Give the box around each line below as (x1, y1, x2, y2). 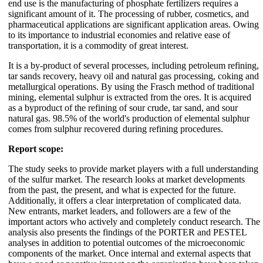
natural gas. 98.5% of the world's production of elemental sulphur (8, 113, 249, 123)
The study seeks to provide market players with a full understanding (8, 163, 258, 174)
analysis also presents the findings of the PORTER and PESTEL (8, 227, 247, 237)
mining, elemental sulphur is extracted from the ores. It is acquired (8, 92, 251, 102)
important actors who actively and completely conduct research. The (8, 216, 260, 227)
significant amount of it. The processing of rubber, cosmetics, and (8, 8, 249, 19)
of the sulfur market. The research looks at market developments (8, 174, 245, 184)
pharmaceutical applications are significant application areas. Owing (8, 19, 259, 29)
